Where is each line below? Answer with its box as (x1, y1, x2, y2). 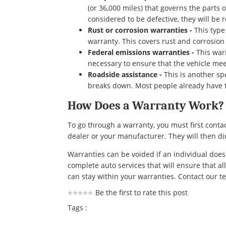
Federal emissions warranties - (88, 47, 195, 57)
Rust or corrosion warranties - (88, 25, 193, 35)
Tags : (68, 203, 88, 212)
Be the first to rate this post (95, 188, 188, 197)
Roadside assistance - (88, 70, 164, 79)
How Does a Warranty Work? (68, 98, 224, 112)
